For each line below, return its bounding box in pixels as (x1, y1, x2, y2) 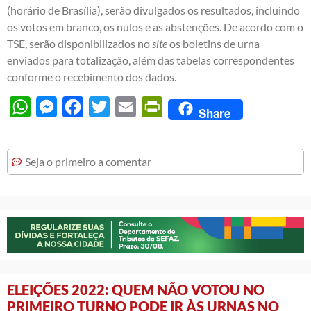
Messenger (57, 99, 110, 113)
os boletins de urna (167, 36, 260, 50)
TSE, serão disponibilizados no (7, 36, 152, 50)
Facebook (83, 99, 130, 113)
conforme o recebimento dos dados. (7, 69, 176, 83)
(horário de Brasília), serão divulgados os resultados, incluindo (7, 3, 300, 17)
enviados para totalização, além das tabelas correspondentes (7, 53, 294, 67)
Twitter (110, 99, 144, 113)
